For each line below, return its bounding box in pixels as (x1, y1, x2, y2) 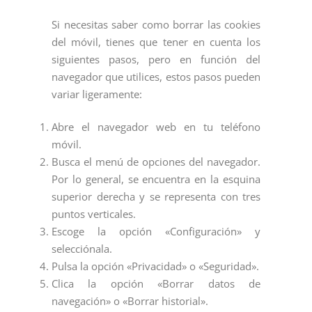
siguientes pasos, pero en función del (52, 52, 260, 67)
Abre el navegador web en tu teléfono (52, 120, 260, 134)
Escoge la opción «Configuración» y (52, 224, 260, 239)
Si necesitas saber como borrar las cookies (52, 17, 260, 32)
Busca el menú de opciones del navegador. (52, 155, 260, 169)
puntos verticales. (52, 207, 136, 221)
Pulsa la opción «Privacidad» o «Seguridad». (52, 259, 259, 274)
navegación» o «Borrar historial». (52, 294, 208, 309)
